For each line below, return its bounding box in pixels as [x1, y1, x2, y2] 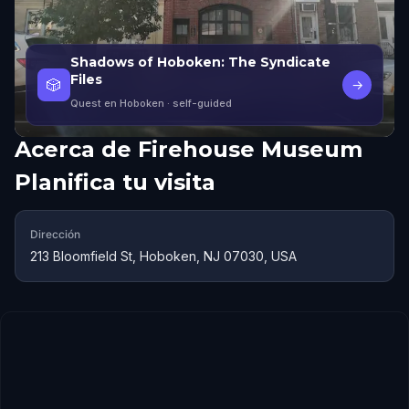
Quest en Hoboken [70, 97, 164, 110]
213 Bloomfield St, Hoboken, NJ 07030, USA [30, 248, 297, 264]
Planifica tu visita [15, 169, 215, 195]
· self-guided [164, 97, 232, 110]
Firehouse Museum [138, 136, 362, 163]
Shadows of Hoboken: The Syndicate [70, 54, 330, 70]
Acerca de [15, 136, 131, 163]
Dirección [30, 227, 80, 241]
